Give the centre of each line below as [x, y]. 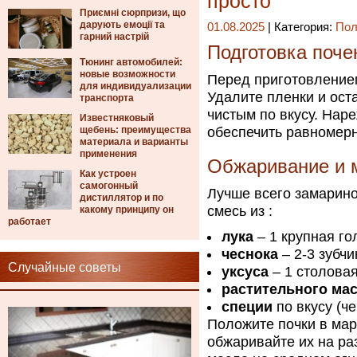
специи [247, 307]
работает [29, 222]
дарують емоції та [122, 25]
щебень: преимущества [135, 130]
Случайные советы [65, 267]
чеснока [250, 254]
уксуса [245, 272]
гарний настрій [114, 37]
